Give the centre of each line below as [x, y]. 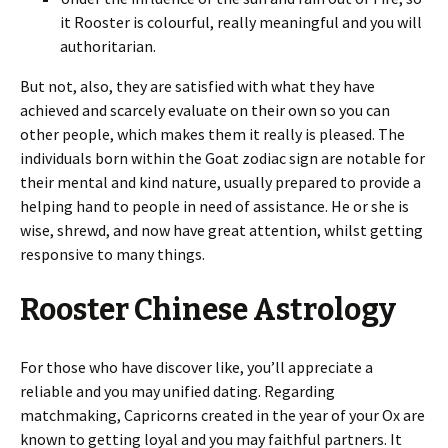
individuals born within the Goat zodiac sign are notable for [222, 158]
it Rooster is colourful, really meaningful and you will [241, 22]
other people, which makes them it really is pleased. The [212, 134]
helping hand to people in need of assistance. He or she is [214, 206]
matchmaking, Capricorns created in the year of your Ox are [222, 415]
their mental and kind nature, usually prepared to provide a [220, 182]
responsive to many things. [112, 254]
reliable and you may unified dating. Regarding [177, 391]
